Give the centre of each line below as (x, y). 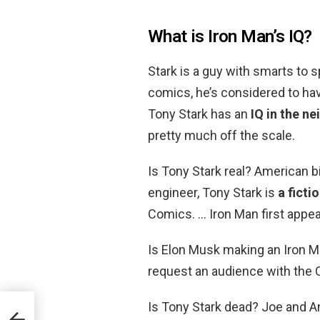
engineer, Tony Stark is (213, 192)
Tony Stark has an (199, 114)
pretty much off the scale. (221, 135)
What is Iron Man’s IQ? (230, 36)
